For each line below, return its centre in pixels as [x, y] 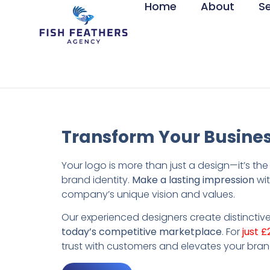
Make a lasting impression [193, 180]
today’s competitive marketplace [142, 232]
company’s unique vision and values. [148, 194]
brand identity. [97, 180]
